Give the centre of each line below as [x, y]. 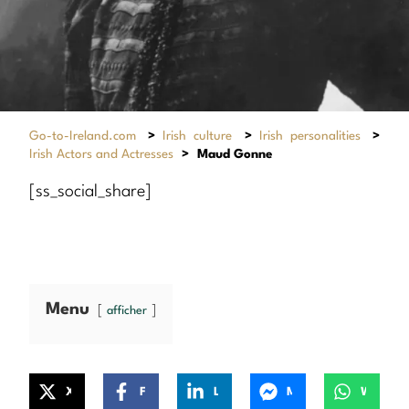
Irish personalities [309, 136]
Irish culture [198, 136]
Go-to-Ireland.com [83, 136]
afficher [127, 311]
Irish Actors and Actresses [101, 154]
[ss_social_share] [90, 191]
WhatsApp [378, 392]
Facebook [151, 392]
